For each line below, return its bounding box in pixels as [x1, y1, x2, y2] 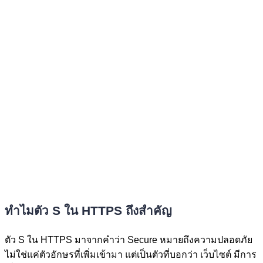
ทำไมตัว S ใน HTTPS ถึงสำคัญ [5, 204, 172, 218]
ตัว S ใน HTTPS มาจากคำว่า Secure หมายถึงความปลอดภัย [5, 234, 252, 245]
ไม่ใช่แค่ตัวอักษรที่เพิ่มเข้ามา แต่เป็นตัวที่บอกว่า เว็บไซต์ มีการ [5, 249, 257, 259]
